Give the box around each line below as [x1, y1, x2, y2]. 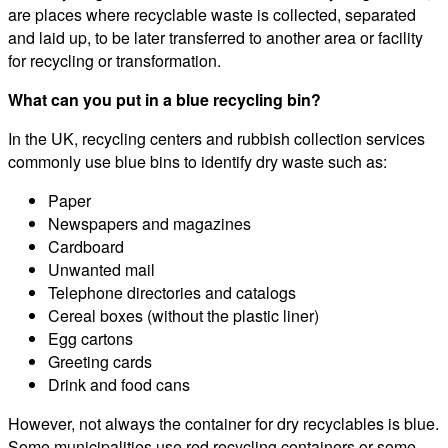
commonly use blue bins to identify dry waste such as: [8, 150, 387, 174]
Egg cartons [48, 327, 133, 351]
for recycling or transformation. [8, 49, 221, 73]
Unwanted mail [48, 258, 155, 282]
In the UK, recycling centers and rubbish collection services [8, 127, 425, 151]
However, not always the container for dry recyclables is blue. [8, 412, 439, 436]
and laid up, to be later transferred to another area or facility [8, 26, 423, 50]
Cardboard [48, 235, 124, 259]
